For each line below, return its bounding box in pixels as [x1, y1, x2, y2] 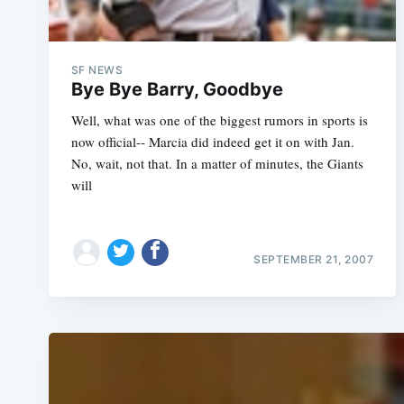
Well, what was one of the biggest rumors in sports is [70, 111, 368, 129]
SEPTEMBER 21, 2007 [253, 252, 374, 266]
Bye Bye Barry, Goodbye [70, 78, 283, 100]
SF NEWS [70, 63, 124, 77]
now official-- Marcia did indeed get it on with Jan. [70, 133, 354, 151]
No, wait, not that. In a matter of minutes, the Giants [70, 154, 363, 172]
